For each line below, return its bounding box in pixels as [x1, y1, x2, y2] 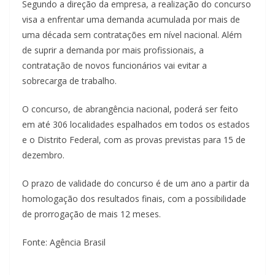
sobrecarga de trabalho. [22, 74, 117, 87]
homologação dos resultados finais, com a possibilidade [22, 192, 246, 204]
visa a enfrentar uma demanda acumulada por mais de [22, 13, 240, 25]
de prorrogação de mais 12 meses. [22, 207, 161, 220]
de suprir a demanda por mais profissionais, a [22, 44, 204, 56]
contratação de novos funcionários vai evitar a [22, 59, 207, 71]
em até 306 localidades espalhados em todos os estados [22, 118, 250, 130]
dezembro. [22, 149, 64, 161]
